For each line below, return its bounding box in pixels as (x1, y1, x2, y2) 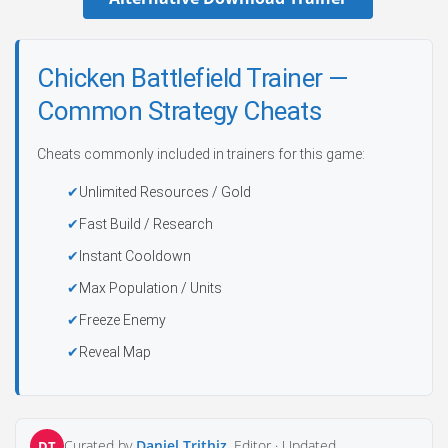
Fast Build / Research (79, 216, 213, 232)
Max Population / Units (79, 280, 222, 296)
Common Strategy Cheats (37, 96, 321, 126)
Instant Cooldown (79, 248, 191, 264)
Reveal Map (79, 344, 151, 360)
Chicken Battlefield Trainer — (37, 63, 349, 93)
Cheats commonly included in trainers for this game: (37, 146, 365, 162)
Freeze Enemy (79, 312, 166, 328)
